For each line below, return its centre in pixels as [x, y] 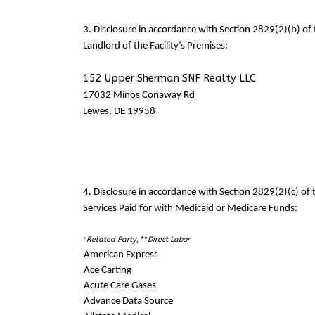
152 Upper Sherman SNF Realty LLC [169, 79]
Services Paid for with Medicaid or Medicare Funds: [190, 209]
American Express [121, 255]
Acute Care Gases [120, 286]
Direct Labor [169, 240]
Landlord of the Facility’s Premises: [155, 46]
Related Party [111, 240]
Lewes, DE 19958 [120, 112]
